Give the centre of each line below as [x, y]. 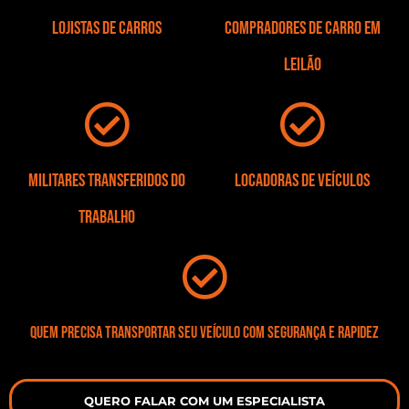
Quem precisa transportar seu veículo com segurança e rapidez [204, 332]
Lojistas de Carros [107, 28]
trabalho [107, 217]
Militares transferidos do [107, 180]
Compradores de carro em [302, 28]
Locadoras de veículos [302, 180]
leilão [302, 64]
